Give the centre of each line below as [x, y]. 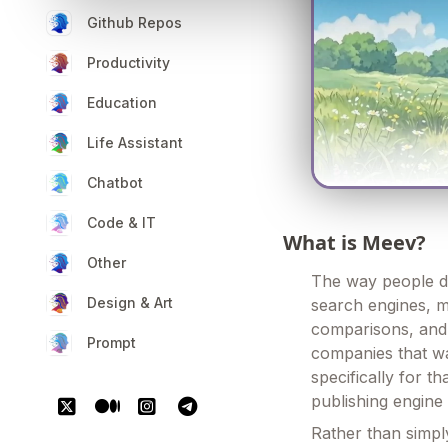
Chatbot [115, 182]
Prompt [111, 342]
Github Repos [134, 22]
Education [122, 102]
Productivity [128, 62]
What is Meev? [355, 243]
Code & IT [121, 222]
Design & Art [130, 302]
